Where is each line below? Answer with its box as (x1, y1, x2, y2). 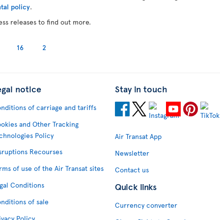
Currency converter (115, 200, 177, 210)
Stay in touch (115, 82, 167, 95)
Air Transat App (115, 132, 162, 141)
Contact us (115, 165, 149, 175)
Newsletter (115, 148, 149, 158)
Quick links (115, 180, 157, 193)
